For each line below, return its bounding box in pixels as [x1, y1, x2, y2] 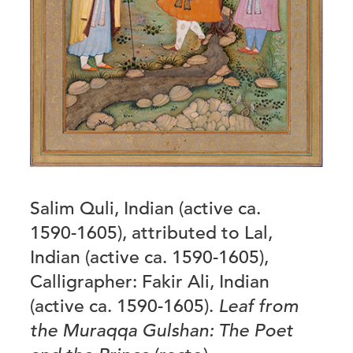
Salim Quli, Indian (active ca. [30, 197, 261, 220]
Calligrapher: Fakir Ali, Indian [30, 270, 269, 293]
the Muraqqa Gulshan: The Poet [30, 319, 293, 342]
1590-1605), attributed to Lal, [30, 221, 273, 244]
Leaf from [218, 295, 299, 318]
